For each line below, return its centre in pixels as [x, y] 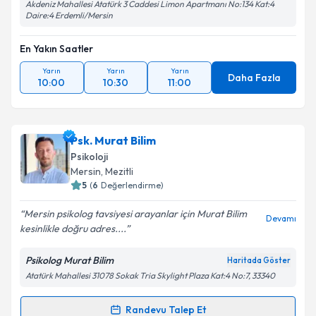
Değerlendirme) [132, 185]
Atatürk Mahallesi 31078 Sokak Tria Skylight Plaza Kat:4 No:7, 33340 [150, 275]
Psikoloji [89, 157]
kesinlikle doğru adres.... [73, 229]
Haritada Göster [259, 260]
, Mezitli [117, 171]
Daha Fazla [254, 78]
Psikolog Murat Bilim [69, 260]
